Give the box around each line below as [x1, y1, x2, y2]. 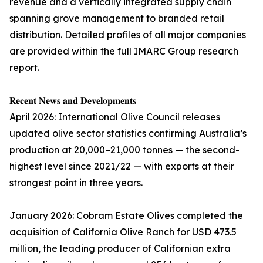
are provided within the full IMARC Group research [9, 45, 238, 58]
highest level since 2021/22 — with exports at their [9, 160, 234, 173]
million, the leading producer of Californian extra [9, 242, 231, 255]
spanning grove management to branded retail [9, 12, 224, 25]
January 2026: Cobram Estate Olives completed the [9, 210, 243, 222]
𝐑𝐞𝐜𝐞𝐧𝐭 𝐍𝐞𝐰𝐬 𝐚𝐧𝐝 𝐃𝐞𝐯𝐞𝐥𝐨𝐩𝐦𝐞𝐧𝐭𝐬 [9, 95, 136, 107]
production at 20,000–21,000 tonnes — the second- [9, 144, 240, 156]
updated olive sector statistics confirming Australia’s [9, 127, 247, 140]
